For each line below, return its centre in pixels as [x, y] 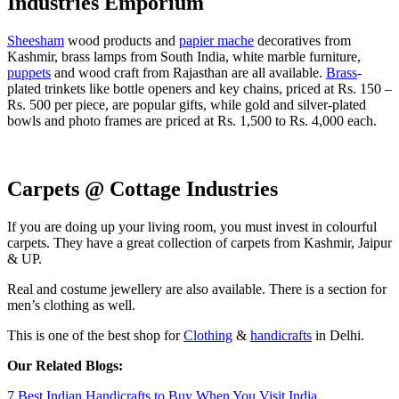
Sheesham [36, 40]
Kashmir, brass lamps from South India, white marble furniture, [184, 56]
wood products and [122, 40]
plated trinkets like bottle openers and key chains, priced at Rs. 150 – [199, 88]
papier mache [216, 40]
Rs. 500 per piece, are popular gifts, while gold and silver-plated [187, 104]
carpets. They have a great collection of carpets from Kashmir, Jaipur [199, 242]
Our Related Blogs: [65, 365]
